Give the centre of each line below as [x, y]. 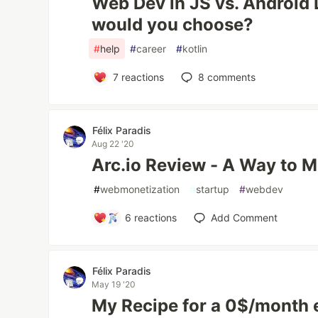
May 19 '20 [114, 284]
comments [230, 77]
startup [213, 189]
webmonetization [140, 189]
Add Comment [245, 218]
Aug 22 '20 [113, 144]
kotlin [195, 49]
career [152, 49]
